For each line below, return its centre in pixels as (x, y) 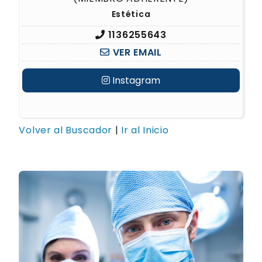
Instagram (135, 80)
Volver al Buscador (66, 130)
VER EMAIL (136, 52)
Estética (131, 14)
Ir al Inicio (145, 130)
